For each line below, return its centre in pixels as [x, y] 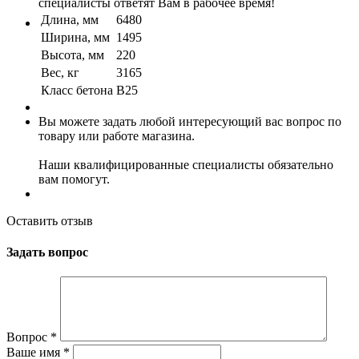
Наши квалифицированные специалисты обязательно [186, 164]
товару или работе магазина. [117, 135]
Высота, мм [73, 54]
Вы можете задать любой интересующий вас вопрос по [190, 121]
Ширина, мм [75, 37]
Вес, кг [60, 72]
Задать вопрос [47, 252]
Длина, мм [70, 19]
